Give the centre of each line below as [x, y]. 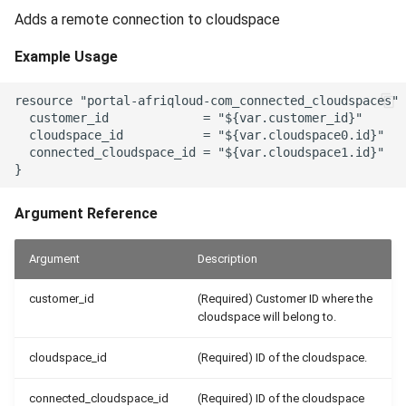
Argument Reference [86, 213]
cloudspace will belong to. [267, 317]
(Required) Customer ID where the [285, 299]
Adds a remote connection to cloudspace [147, 19]
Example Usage [66, 57]
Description [227, 259]
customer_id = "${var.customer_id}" [188, 117]
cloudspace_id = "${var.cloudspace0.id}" [199, 135]
